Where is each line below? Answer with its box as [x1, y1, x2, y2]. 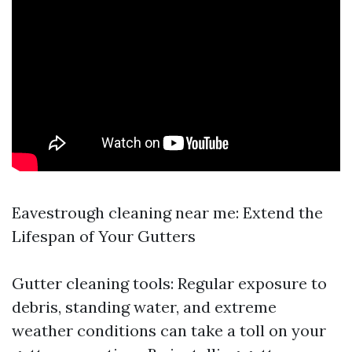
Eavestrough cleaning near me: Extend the [12, 203, 323, 222]
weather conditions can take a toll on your [12, 321, 326, 340]
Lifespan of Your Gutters [12, 226, 196, 246]
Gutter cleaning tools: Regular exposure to [12, 273, 327, 293]
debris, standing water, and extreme [12, 297, 277, 317]
